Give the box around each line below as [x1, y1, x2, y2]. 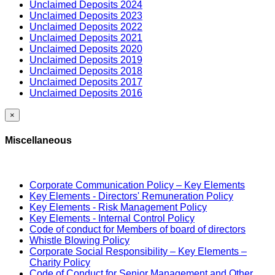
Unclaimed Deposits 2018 [29, 66, 142, 77]
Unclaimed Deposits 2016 [29, 88, 142, 99]
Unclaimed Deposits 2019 [29, 55, 142, 66]
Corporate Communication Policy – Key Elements [29, 179, 245, 190]
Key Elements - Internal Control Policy [29, 212, 195, 223]
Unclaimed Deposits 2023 [29, 10, 142, 21]
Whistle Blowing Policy [29, 234, 130, 246]
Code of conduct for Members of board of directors [29, 223, 246, 234]
